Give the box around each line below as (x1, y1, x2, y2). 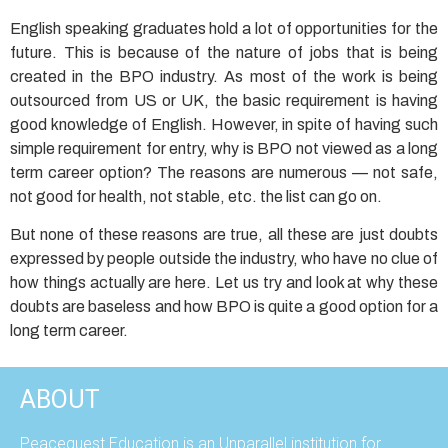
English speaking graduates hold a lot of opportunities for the (10, 19, 438, 37)
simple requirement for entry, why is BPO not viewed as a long (10, 139, 438, 157)
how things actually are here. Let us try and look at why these (10, 273, 438, 291)
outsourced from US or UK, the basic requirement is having (10, 91, 438, 109)
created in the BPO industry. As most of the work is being (10, 67, 438, 85)
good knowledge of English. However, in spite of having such (10, 115, 438, 133)
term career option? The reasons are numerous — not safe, (10, 163, 438, 181)
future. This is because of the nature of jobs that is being (10, 43, 438, 61)
